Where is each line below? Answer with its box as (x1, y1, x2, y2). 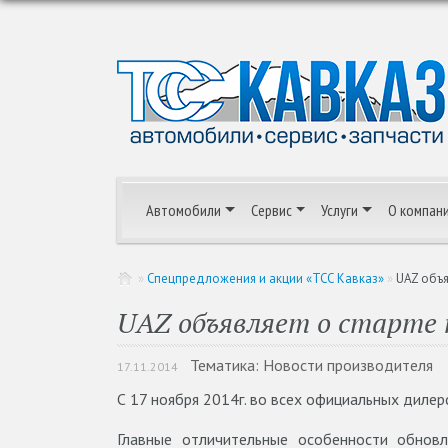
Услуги (321, 200, 359, 220)
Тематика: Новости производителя (190, 355, 433, 375)
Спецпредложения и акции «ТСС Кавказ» (147, 270, 384, 287)
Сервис (250, 200, 292, 220)
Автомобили (146, 200, 221, 220)
